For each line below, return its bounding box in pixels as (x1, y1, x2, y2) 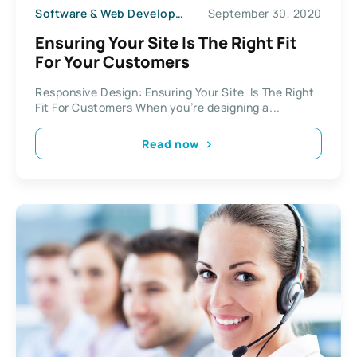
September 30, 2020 (207, 5, 322, 21)
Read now (142, 135, 199, 151)
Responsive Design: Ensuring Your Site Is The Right (35, 84, 315, 100)
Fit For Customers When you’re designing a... (35, 100, 280, 116)
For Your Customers (35, 51, 190, 73)
